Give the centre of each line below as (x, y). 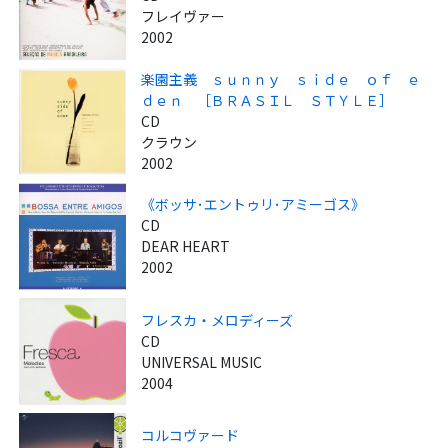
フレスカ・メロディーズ (217, 319)
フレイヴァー (183, 15)
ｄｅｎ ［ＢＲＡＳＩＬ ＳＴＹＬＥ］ (267, 99)
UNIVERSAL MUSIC (202, 361)
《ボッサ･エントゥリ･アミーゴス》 (253, 204)
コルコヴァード (190, 434)
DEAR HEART (186, 246)
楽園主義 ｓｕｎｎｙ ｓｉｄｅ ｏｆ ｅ (281, 78)
